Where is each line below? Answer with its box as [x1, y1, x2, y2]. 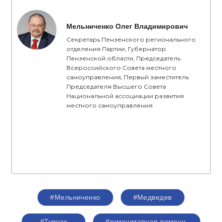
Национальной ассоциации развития [66, 92, 184, 100]
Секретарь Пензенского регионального [66, 36, 196, 43]
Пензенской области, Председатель [66, 55, 180, 62]
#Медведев [133, 193, 172, 201]
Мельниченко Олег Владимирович [66, 22, 188, 30]
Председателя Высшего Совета [66, 83, 166, 90]
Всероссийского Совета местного [66, 64, 176, 71]
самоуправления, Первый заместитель [66, 73, 189, 81]
